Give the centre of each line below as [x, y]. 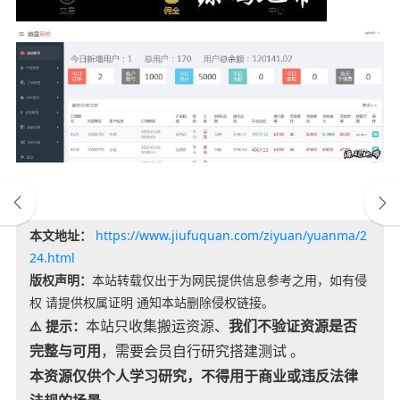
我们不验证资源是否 [292, 326]
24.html [52, 258]
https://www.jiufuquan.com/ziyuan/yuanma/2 [231, 236]
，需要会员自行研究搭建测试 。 [202, 351]
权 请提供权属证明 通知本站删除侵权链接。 [151, 303]
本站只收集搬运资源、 [157, 326]
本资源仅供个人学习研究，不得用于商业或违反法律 [193, 376]
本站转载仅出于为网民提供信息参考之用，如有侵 [229, 280]
